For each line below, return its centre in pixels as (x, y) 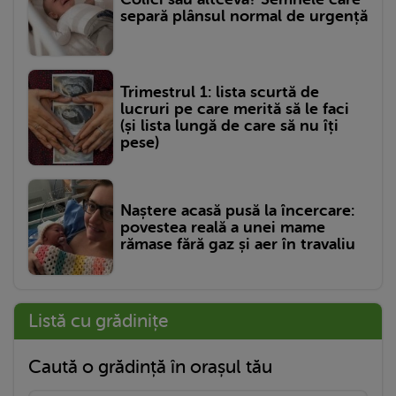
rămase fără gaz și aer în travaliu (238, 244)
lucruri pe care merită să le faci (235, 109)
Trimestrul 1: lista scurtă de (220, 92)
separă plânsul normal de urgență (244, 16)
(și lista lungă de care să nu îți (229, 126)
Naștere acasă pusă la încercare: (237, 210)
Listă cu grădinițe (98, 321)
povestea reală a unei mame (223, 227)
